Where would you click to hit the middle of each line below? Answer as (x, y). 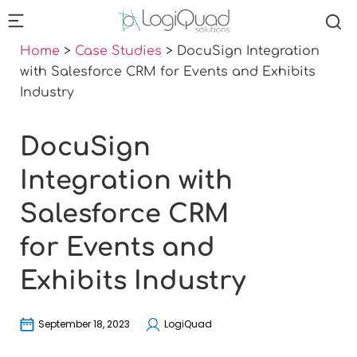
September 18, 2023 (84, 324)
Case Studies (118, 51)
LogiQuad (188, 324)
